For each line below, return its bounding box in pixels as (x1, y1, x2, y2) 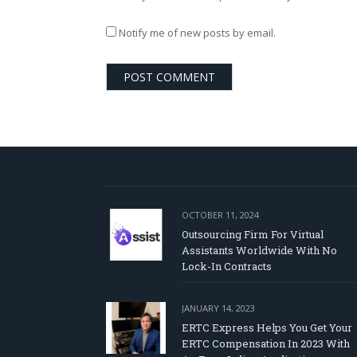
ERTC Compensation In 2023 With (182, 336, 350, 351)
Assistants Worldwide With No (182, 243, 337, 258)
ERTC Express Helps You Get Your (182, 320, 352, 335)
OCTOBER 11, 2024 (182, 209, 259, 222)
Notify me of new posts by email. (119, 25, 276, 41)
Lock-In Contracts (182, 259, 272, 274)
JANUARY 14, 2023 (182, 302, 255, 315)
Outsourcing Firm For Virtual (182, 227, 324, 242)
